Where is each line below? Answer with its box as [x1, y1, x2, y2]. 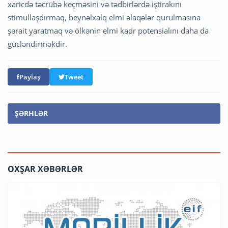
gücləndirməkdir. [8, 38, 67, 49]
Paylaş [19, 72, 40, 81]
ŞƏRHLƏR [15, 108, 48, 118]
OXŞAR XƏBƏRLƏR [8, 163, 83, 175]
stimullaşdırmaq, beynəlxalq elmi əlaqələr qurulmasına [8, 12, 201, 22]
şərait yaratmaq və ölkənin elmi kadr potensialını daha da [8, 25, 209, 36]
